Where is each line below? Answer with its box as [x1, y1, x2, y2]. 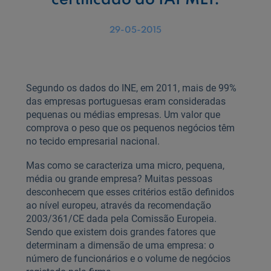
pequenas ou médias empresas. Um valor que [25, 109, 220, 120]
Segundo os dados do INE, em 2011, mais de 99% [25, 82, 237, 94]
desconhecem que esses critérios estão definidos [25, 186, 234, 198]
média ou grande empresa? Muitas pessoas [25, 173, 212, 184]
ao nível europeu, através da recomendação [25, 200, 211, 211]
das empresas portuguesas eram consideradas [25, 96, 226, 107]
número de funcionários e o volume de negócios [25, 253, 230, 264]
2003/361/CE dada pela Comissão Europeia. [25, 213, 217, 224]
